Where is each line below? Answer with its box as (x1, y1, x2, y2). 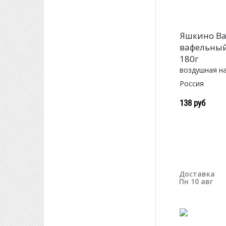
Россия (180, 79, 204, 89)
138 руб (180, 97, 206, 109)
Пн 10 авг (179, 177, 213, 186)
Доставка (179, 169, 215, 179)
